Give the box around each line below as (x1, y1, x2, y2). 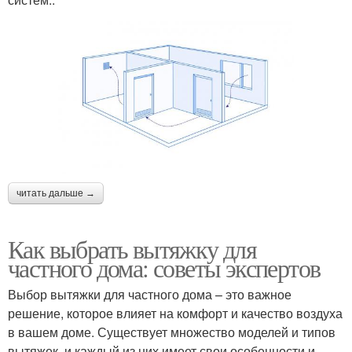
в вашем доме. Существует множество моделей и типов (8, 322, 335, 341)
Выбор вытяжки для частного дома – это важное (8, 284, 291, 303)
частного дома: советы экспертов (8, 250, 321, 284)
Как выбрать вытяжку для (8, 231, 257, 266)
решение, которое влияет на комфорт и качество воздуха (8, 303, 343, 322)
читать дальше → (16, 187, 95, 199)
